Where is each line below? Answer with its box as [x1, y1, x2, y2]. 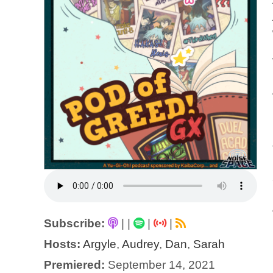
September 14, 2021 [105, 258, 215, 272]
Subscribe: [44, 217, 105, 230]
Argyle [83, 238, 116, 251]
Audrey [122, 238, 159, 251]
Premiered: [44, 258, 105, 272]
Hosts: [44, 238, 80, 251]
